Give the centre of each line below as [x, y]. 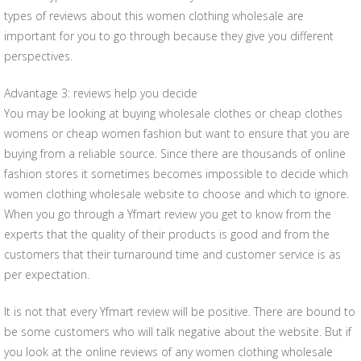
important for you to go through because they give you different [169, 36]
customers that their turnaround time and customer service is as [172, 254]
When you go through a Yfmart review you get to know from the [168, 214]
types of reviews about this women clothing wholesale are [154, 16]
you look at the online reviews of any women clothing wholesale [168, 352]
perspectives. [38, 56]
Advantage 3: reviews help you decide [101, 93]
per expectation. [47, 274]
